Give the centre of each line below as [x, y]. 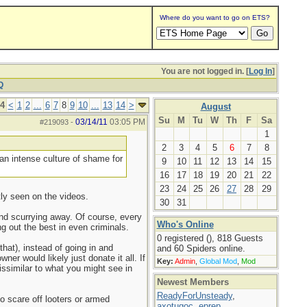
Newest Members [193, 282]
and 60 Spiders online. [201, 248]
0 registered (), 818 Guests [210, 238]
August [216, 107]
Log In [260, 71]
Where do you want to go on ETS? [215, 17]
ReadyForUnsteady [194, 296]
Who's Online [185, 224]
